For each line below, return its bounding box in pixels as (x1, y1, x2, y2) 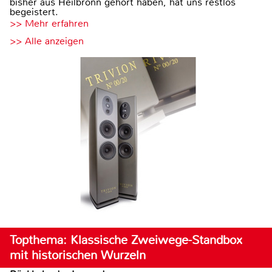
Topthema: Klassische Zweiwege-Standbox (10, 232, 242, 248)
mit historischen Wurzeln (10, 247, 146, 263)
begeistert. (10, 5, 58, 18)
